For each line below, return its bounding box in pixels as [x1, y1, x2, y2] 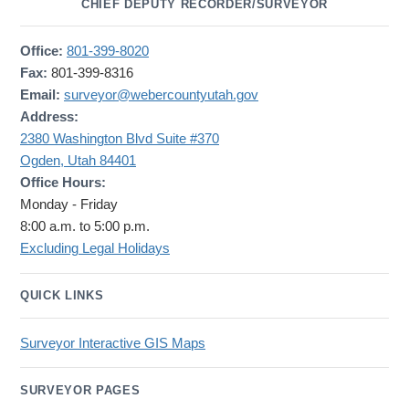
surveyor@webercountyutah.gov [64, 88, 258, 103]
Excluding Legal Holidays [20, 241, 170, 257]
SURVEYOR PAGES [20, 383, 141, 397]
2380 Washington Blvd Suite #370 [20, 131, 219, 147]
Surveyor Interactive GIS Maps [20, 335, 205, 351]
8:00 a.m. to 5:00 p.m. [20, 219, 150, 235]
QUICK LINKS [20, 288, 104, 303]
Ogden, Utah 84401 [20, 153, 136, 169]
